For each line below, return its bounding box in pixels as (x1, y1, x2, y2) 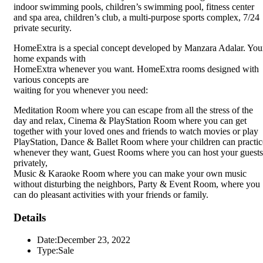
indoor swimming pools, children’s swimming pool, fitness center (14, 1, 254, 12)
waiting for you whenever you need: (14, 85, 148, 95)
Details (14, 211, 46, 224)
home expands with (14, 53, 86, 63)
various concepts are (14, 74, 89, 85)
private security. (14, 22, 72, 33)
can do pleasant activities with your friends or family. (14, 189, 208, 200)
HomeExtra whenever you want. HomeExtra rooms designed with (14, 63, 259, 74)
